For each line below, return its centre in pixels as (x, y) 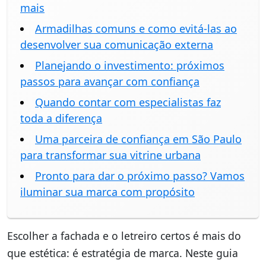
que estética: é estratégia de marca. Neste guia (123, 253)
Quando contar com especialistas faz (128, 102)
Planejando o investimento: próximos (130, 66)
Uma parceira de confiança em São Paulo (138, 139)
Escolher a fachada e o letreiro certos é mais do (124, 236)
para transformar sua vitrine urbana (110, 155)
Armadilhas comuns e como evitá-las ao (136, 29)
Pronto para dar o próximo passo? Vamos (140, 176)
